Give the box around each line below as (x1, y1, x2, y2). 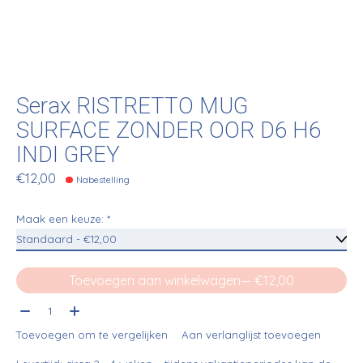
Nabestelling (76, 174, 130, 186)
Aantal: (16, 299, 58, 316)
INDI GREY (16, 139, 120, 172)
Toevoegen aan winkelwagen (69, 271, 241, 288)
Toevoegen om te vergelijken (16, 327, 168, 341)
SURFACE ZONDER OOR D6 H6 (16, 114, 321, 147)
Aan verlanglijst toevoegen (181, 327, 321, 341)
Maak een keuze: (16, 212, 107, 226)
